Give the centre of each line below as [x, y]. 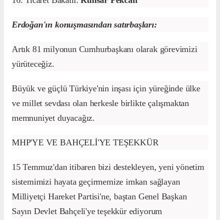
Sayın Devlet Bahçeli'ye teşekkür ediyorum [87, 211]
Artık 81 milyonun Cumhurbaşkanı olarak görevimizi [105, 49]
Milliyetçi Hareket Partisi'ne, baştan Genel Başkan [99, 197]
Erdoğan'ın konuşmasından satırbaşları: [84, 25]
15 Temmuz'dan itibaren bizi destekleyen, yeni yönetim [108, 167]
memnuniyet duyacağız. [53, 118]
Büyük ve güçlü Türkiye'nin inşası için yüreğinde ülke [106, 89]
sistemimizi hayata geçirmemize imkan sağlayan [96, 182]
